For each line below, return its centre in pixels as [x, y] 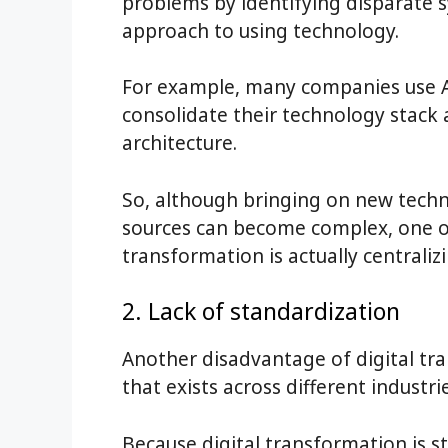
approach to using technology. [260, 30]
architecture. [179, 143]
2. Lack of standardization [261, 311]
